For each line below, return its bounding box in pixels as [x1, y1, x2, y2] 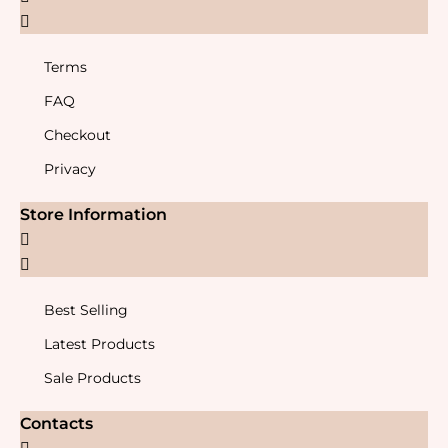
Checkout [44, 126, 111, 145]
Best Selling [44, 301, 128, 320]
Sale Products [44, 369, 141, 388]
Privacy [44, 160, 96, 179]
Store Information [20, 205, 167, 225]
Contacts [20, 414, 93, 434]
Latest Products [44, 335, 155, 354]
